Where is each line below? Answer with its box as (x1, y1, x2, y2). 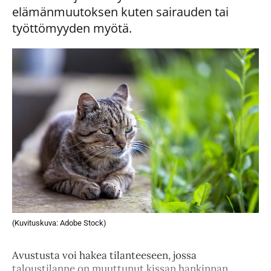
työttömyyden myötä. (12, 19, 132, 36)
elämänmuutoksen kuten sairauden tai (12, 3, 229, 20)
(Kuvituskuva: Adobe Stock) (12, 218, 106, 227)
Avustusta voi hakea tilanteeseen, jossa (12, 248, 197, 262)
